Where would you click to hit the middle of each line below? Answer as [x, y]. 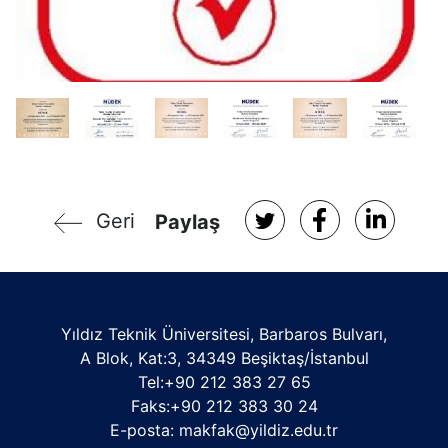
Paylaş [187, 221]
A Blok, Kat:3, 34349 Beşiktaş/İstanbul [224, 357]
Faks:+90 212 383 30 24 [224, 405]
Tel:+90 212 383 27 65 [224, 381]
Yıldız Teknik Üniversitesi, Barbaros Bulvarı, [224, 333]
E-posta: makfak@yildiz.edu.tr [224, 429]
